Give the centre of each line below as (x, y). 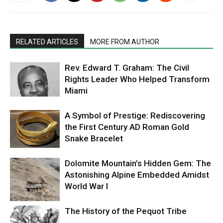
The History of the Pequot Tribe (126, 211)
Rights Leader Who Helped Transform (137, 79)
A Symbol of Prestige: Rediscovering (135, 116)
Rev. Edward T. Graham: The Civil (127, 68)
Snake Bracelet (94, 139)
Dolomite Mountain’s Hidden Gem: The (138, 164)
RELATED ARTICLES (47, 42)
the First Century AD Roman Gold (127, 127)
